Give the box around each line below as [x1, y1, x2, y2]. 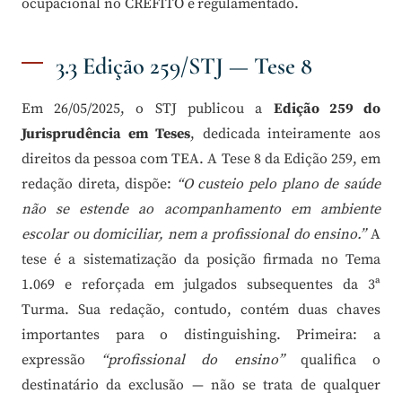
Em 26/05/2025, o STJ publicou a [22, 99, 274, 118]
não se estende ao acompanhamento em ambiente [22, 199, 380, 218]
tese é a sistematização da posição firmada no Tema [22, 249, 380, 268]
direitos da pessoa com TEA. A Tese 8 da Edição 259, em [22, 149, 380, 168]
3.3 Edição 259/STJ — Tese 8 [55, 51, 312, 81]
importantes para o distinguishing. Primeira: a [22, 325, 380, 344]
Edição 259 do [273, 99, 380, 118]
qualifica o [284, 350, 381, 369]
